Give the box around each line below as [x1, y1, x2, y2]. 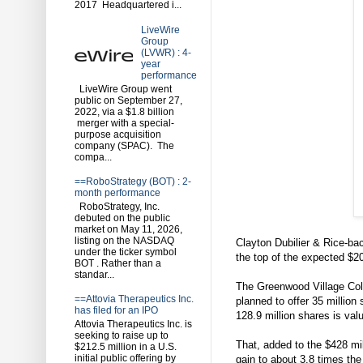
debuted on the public [75, 211, 170, 224]
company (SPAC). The [75, 139, 174, 152]
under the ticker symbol [75, 246, 177, 258]
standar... [75, 268, 114, 280]
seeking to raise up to [75, 329, 169, 341]
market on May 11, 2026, [75, 223, 182, 235]
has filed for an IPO [75, 305, 158, 317]
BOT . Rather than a [75, 257, 161, 269]
